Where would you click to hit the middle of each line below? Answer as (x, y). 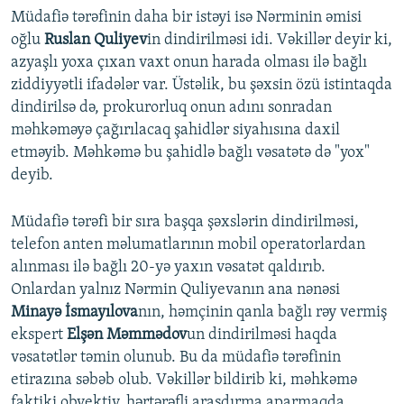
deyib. (32, 175)
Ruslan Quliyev (96, 40)
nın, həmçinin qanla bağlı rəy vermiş (262, 312)
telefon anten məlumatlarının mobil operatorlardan (188, 244)
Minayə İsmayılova (74, 312)
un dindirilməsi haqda (262, 335)
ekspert (39, 335)
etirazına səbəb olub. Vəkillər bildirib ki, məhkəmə (184, 380)
